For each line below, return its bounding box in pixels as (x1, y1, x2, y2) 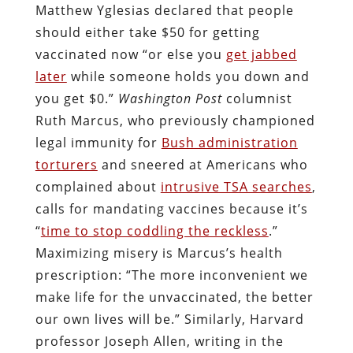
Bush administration (161, 133, 298, 151)
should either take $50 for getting (35, 23, 260, 41)
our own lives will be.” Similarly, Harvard (35, 310, 304, 328)
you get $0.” (35, 89, 118, 107)
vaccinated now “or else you (35, 45, 226, 63)
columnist (221, 89, 292, 107)
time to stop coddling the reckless (40, 221, 269, 240)
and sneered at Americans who (97, 155, 308, 173)
